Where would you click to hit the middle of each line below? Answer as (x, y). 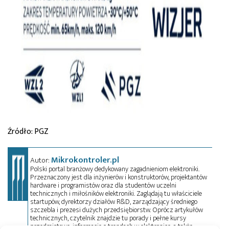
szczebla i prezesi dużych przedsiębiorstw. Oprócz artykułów (117, 210)
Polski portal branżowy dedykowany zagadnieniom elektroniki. (115, 169)
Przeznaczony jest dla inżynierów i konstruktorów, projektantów (119, 177)
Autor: (41, 160)
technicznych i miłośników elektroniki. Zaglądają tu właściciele (116, 193)
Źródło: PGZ (28, 131)
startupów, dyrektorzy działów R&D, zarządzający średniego (114, 201)
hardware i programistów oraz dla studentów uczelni (104, 185)
